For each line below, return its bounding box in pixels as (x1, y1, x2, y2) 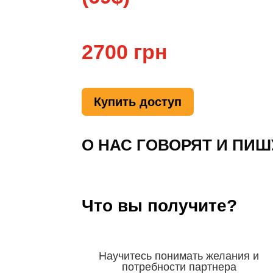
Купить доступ (94, 94, 182, 108)
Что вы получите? (82, 196, 238, 216)
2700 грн (82, 40, 168, 63)
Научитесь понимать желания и (99, 250, 260, 263)
